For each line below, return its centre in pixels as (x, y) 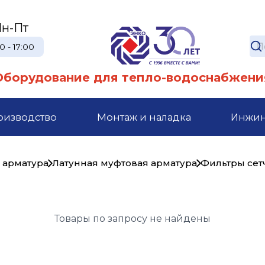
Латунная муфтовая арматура (125, 163)
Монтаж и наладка (144, 117)
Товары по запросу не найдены (132, 219)
